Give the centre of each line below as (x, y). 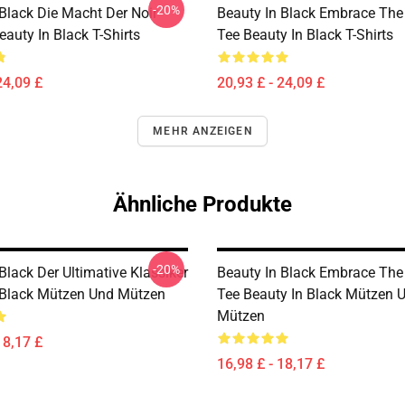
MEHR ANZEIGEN (202, 131)
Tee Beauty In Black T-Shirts (305, 35)
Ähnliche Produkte (202, 204)
